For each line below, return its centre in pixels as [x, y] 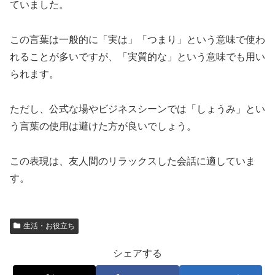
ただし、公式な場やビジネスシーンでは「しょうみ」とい [137, 109]
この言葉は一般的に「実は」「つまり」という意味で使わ [137, 40]
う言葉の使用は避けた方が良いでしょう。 [103, 126]
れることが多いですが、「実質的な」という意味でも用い [137, 57]
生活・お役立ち [49, 226]
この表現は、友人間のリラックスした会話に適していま [133, 161]
